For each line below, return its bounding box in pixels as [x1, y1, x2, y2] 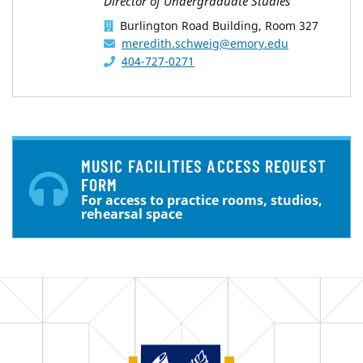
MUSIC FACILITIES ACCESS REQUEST [81, 155, 327, 177]
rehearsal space [81, 205, 182, 224]
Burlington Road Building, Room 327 [120, 18, 318, 34]
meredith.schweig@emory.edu [122, 36, 288, 52]
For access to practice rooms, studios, [81, 191, 322, 210]
